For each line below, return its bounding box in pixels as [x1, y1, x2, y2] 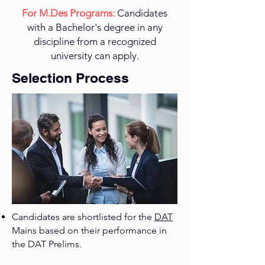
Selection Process [12, 70, 129, 86]
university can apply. [50, 50, 139, 62]
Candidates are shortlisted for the [12, 211, 154, 223]
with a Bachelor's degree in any [27, 21, 163, 34]
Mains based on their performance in [12, 225, 167, 237]
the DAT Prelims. [12, 238, 82, 250]
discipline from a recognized [33, 35, 156, 48]
